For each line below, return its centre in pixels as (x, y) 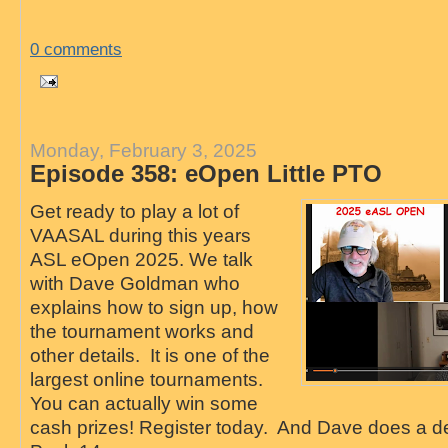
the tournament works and (141, 331)
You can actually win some (143, 403)
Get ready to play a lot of (134, 211)
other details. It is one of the (149, 355)
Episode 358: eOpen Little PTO (205, 174)
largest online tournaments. (148, 379)
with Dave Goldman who (134, 283)
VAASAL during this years (140, 235)
